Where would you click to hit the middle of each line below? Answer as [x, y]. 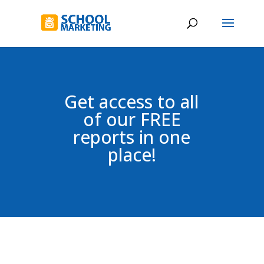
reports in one [132, 137]
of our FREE [132, 119]
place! [132, 155]
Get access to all [132, 102]
